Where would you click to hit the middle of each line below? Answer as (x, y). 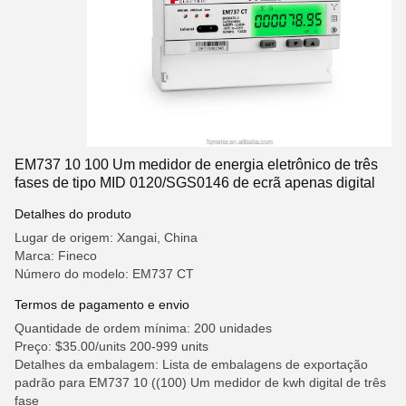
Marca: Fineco (56, 256)
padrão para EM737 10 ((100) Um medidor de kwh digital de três (200, 382)
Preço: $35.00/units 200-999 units (111, 346)
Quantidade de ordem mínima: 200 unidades (143, 328)
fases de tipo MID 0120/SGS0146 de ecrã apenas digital (195, 183)
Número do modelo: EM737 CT (104, 274)
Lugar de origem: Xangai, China (106, 237)
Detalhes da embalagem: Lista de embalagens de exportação (191, 364)
